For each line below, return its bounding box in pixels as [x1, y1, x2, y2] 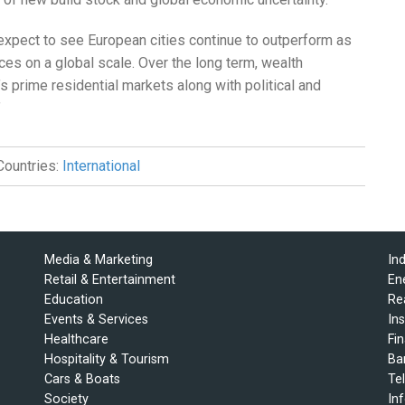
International [62, 157, 140, 175]
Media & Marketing [44, 252, 153, 268]
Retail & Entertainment [44, 272, 175, 288]
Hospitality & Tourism [44, 352, 169, 368]
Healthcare [44, 332, 108, 348]
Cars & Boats [44, 372, 120, 388]
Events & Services [44, 312, 148, 328]
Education [44, 292, 103, 308]
